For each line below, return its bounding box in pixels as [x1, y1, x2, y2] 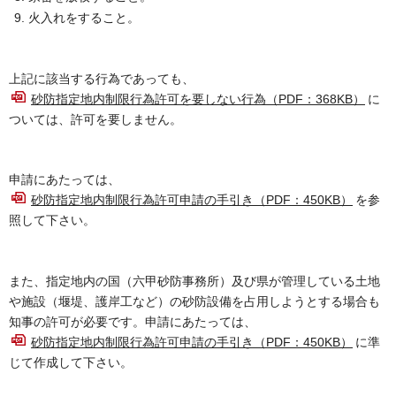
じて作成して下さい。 [9, 354, 133, 369]
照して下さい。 [9, 213, 95, 228]
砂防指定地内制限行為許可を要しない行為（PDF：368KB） [31, 91, 365, 106]
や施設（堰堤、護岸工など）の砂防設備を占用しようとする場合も [9, 293, 380, 308]
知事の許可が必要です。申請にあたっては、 [9, 314, 256, 329]
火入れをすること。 [28, 11, 140, 26]
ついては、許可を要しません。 [9, 111, 182, 126]
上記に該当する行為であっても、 [9, 71, 194, 86]
